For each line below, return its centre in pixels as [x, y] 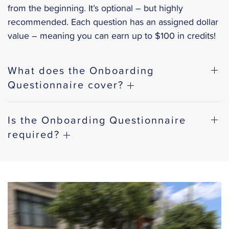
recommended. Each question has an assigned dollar [113, 21]
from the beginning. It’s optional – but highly [95, 8]
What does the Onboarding [81, 70]
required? [36, 134]
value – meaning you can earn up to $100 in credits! [112, 35]
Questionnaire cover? [67, 84]
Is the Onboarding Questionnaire [97, 119]
